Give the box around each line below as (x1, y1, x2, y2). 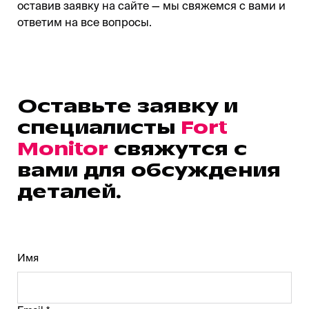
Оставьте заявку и (17, 94, 238, 119)
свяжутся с (114, 137, 247, 161)
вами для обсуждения (17, 158, 281, 183)
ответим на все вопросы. (17, 15, 152, 28)
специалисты (17, 115, 181, 140)
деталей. (17, 179, 121, 204)
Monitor (17, 137, 114, 161)
